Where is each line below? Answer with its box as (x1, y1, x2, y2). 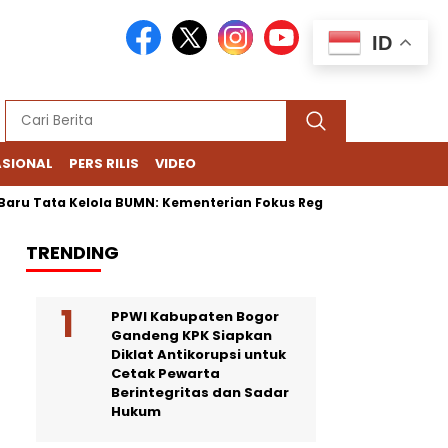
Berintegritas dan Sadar (111, 383, 289, 402)
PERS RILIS (69, 154, 139, 173)
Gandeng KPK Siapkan (111, 326, 272, 345)
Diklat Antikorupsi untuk (111, 345, 286, 364)
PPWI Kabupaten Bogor (111, 307, 279, 326)
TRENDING (26, 240, 119, 265)
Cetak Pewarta (111, 364, 220, 383)
